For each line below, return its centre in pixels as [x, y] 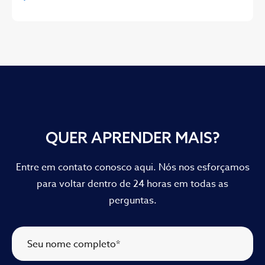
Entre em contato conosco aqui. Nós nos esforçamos [132, 168]
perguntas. [132, 201]
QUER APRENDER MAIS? [132, 138]
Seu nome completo [72, 245]
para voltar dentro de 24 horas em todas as [132, 184]
